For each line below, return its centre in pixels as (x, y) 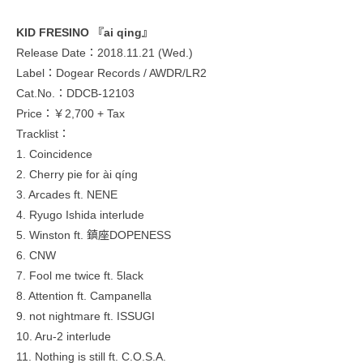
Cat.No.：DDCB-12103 (75, 94)
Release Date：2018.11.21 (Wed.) (105, 53)
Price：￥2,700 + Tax (70, 114)
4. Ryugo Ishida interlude (80, 215)
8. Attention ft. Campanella (84, 296)
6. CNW (36, 256)
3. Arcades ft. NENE (67, 195)
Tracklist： (43, 134)
